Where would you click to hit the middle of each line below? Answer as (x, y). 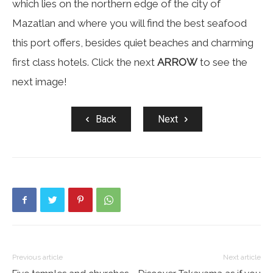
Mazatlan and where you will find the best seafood (129, 23)
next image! (40, 82)
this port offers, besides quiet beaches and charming (133, 43)
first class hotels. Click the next (85, 62)
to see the (224, 62)
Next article (242, 257)
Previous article (37, 257)
